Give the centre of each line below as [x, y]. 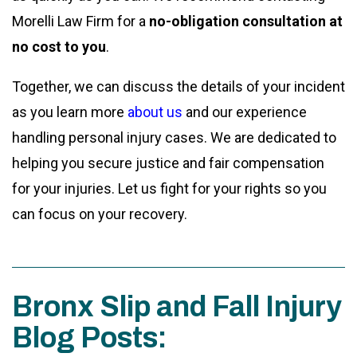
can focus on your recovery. [101, 214]
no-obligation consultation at [246, 21]
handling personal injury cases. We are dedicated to [174, 137]
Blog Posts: [90, 337]
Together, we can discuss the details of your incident [178, 86]
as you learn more [70, 112]
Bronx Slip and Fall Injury [177, 306]
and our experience [245, 112]
